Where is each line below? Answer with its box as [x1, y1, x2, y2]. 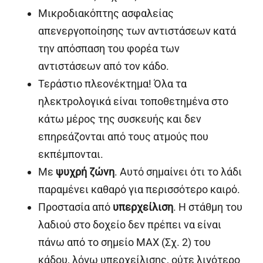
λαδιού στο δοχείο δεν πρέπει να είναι [38, 218, 221, 231]
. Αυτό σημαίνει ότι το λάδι [114, 166, 242, 178]
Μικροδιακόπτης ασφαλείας [38, 7, 174, 20]
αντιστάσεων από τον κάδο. [38, 60, 169, 73]
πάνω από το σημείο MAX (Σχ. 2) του [38, 236, 211, 249]
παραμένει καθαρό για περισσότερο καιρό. [38, 183, 242, 196]
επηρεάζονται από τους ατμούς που [38, 130, 208, 143]
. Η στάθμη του [173, 201, 242, 214]
